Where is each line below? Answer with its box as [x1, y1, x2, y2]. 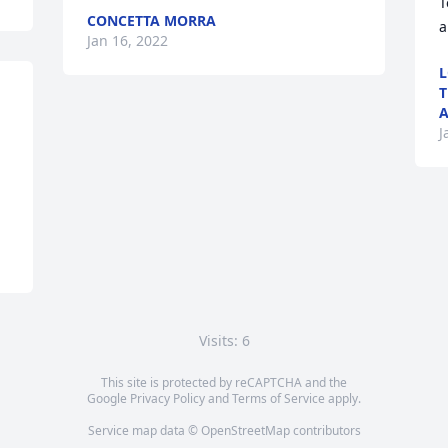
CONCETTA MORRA [87, 11, 217, 30]
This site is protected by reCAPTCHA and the [101, 374, 347, 391]
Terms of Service [232, 390, 325, 407]
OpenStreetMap [200, 422, 290, 439]
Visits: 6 [198, 331, 250, 350]
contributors [289, 422, 361, 439]
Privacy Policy [130, 390, 205, 407]
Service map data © [87, 422, 201, 439]
